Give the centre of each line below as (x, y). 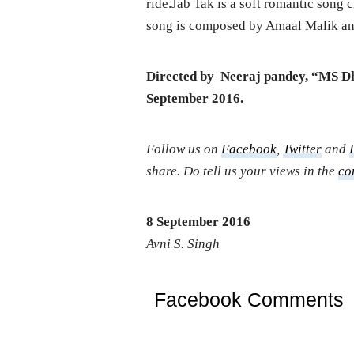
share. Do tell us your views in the (243, 171)
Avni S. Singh (183, 244)
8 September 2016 (199, 222)
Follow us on (184, 149)
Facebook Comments (249, 300)
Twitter (303, 149)
